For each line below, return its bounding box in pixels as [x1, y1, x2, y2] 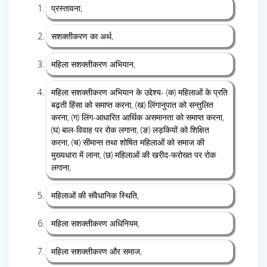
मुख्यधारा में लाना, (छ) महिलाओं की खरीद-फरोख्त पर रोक [51, 149, 216, 161]
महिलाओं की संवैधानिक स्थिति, [51, 190, 139, 201]
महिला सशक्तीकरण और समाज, [51, 246, 142, 257]
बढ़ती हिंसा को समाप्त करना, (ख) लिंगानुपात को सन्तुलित [51, 99, 213, 111]
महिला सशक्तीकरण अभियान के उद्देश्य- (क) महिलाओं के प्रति [51, 86, 228, 98]
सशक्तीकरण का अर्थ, [51, 30, 113, 42]
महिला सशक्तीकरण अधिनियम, [51, 218, 139, 229]
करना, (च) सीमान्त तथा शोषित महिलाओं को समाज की [51, 136, 204, 148]
